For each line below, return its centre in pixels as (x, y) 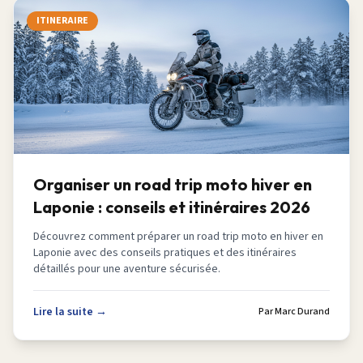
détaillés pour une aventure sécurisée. (127, 269)
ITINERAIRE (62, 21)
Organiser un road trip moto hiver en (173, 184)
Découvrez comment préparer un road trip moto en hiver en (178, 237)
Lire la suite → (70, 312)
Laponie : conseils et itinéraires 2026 (172, 207)
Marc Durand (302, 312)
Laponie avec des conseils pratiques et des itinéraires (165, 253)
